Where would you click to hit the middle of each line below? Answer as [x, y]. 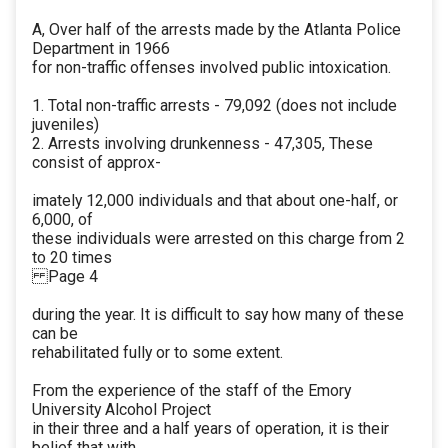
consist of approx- [96, 163]
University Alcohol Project [121, 410]
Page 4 [65, 277]
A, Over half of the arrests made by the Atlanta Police [216, 30]
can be [55, 334]
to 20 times [72, 258]
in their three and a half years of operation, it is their [210, 429]
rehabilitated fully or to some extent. [157, 353]
